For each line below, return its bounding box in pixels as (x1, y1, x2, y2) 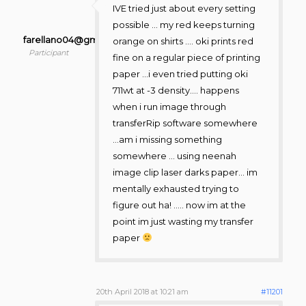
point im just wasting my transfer (112, 216, 253, 227)
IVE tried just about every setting (112, 3, 255, 14)
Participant (29, 48, 69, 57)
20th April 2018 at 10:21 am (96, 287, 189, 297)
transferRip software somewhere (112, 117, 258, 129)
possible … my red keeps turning (112, 19, 255, 31)
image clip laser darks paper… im (112, 167, 258, 178)
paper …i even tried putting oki (112, 68, 248, 80)
